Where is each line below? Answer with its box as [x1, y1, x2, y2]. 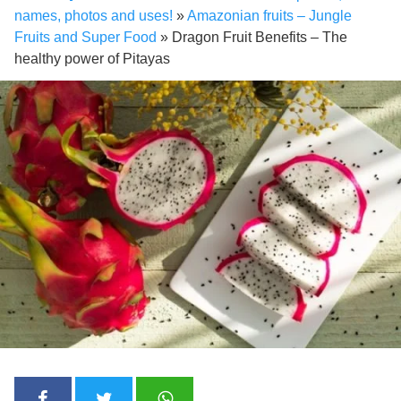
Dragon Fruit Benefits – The [172, 30, 347, 46]
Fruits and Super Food [14, 30, 157, 46]
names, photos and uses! [14, 8, 173, 24]
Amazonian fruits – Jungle [187, 8, 352, 24]
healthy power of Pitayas [14, 51, 170, 67]
